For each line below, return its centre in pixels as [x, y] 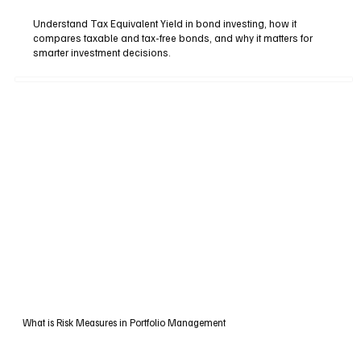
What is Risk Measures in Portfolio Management [124, 323]
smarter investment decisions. [102, 53]
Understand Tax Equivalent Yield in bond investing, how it [165, 24]
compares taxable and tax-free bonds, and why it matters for [173, 38]
